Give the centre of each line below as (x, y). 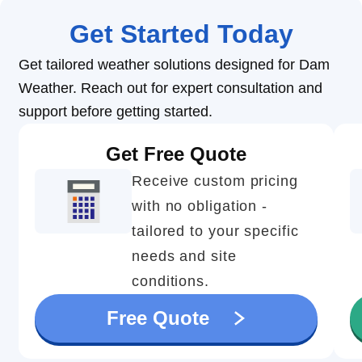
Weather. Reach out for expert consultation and (170, 88)
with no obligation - (200, 206)
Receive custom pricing (215, 181)
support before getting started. (116, 112)
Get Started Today (181, 34)
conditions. (170, 282)
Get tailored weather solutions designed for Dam (174, 65)
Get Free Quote (176, 154)
